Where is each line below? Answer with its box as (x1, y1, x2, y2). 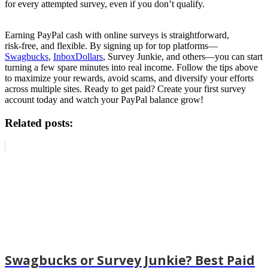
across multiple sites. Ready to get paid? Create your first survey (5, 84, 246, 95)
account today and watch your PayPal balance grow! (5, 95, 203, 105)
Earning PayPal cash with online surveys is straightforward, (5, 30, 229, 41)
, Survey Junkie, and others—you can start (103, 51, 263, 62)
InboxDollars (53, 51, 103, 62)
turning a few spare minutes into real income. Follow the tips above (5, 62, 258, 73)
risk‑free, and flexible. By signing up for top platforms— (5, 41, 218, 51)
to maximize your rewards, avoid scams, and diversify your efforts (5, 73, 254, 84)
